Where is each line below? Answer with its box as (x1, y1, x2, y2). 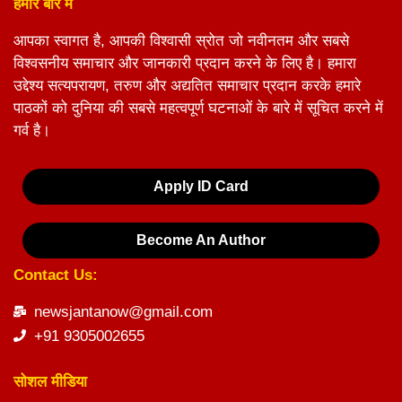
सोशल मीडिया (13, 372, 87, 390)
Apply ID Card (153, 178, 249, 194)
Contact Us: (13, 266, 98, 284)
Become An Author (136, 232, 266, 248)
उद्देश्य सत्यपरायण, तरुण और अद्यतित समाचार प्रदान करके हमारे (13, 76, 361, 94)
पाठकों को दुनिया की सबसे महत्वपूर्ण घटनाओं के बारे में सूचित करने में (13, 99, 383, 117)
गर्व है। (13, 121, 50, 139)
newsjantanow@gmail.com (33, 302, 213, 320)
